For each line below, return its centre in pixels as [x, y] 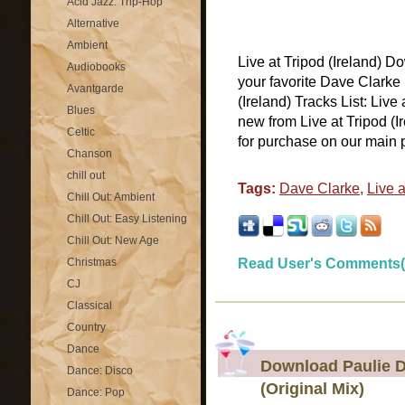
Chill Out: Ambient [111, 197]
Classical [89, 306]
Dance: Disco [100, 371]
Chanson [89, 154]
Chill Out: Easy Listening [127, 219]
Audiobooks [96, 67]
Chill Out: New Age [113, 240]
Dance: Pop [96, 392]
